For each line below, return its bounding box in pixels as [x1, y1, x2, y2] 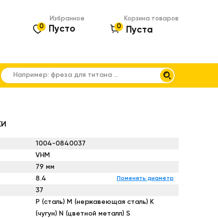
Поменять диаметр [116, 175, 174, 182]
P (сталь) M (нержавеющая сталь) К [35, 198, 154, 205]
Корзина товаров [124, 15, 179, 22]
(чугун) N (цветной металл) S [35, 210, 130, 217]
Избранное [50, 15, 85, 22]
